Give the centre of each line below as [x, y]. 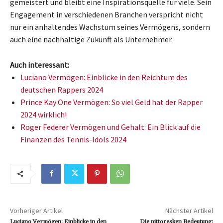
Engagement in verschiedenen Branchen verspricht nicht [107, 14]
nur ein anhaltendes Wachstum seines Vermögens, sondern [110, 27]
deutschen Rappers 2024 [62, 89]
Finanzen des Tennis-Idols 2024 [73, 139]
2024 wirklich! [44, 114]
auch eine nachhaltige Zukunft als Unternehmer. [91, 39]
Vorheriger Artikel [36, 210]
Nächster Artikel [189, 210]
